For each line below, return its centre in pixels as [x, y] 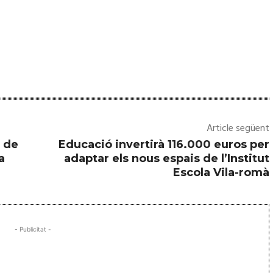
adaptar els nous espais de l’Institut [166, 158]
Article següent [238, 128]
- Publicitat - [33, 229]
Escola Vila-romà [221, 172]
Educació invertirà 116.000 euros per [164, 144]
